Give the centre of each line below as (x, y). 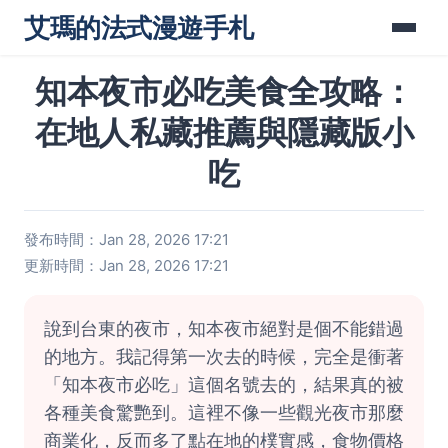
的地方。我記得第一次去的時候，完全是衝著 (224, 356)
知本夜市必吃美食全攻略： (224, 91)
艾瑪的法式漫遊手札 (139, 27)
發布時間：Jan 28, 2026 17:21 (126, 239)
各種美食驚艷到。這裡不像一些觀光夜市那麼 (224, 412)
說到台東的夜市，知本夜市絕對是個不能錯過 (224, 328)
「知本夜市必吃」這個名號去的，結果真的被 (224, 384)
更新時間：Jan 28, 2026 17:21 (126, 265)
